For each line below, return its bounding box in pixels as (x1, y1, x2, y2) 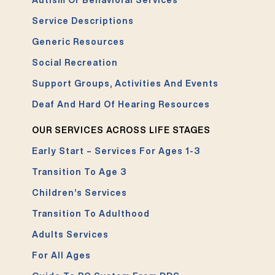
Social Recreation (32, 58, 118, 68)
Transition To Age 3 (32, 168, 127, 177)
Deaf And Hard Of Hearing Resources (32, 100, 211, 109)
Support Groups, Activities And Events (32, 79, 219, 88)
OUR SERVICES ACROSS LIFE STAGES (32, 126, 211, 135)
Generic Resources (32, 37, 125, 47)
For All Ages (32, 251, 91, 260)
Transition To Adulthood (32, 209, 150, 219)
